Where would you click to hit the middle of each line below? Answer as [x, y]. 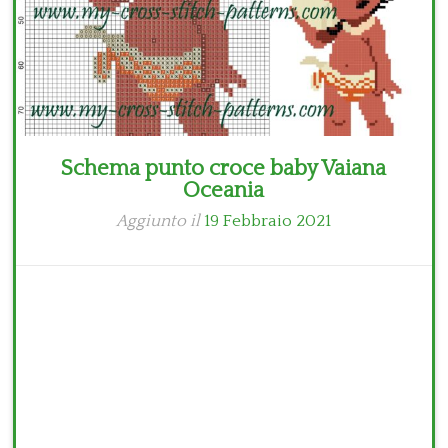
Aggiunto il [160, 221]
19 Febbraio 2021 [268, 221]
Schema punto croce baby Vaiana [224, 169]
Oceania [224, 191]
